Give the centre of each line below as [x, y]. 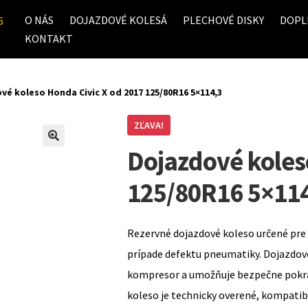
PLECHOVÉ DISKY [223, 20]
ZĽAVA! [148, 125]
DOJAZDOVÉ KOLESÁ [118, 20]
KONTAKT [48, 38]
